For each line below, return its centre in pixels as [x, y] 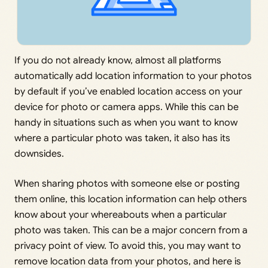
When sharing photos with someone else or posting [127, 184]
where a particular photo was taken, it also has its [122, 138]
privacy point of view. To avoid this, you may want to [128, 246]
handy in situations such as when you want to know [126, 123]
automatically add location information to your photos [133, 76]
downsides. [39, 154]
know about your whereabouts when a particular [121, 215]
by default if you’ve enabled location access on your [128, 92]
